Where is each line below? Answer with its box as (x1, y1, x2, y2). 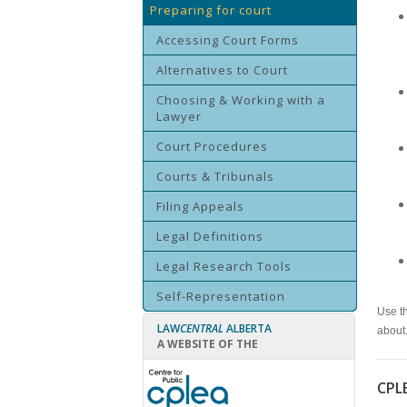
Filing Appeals (156, 198, 244, 214)
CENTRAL (180, 321, 223, 336)
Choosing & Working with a (156, 92, 325, 108)
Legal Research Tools (156, 258, 292, 274)
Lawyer (156, 108, 202, 124)
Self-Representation (156, 288, 285, 304)
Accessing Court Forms (156, 32, 299, 48)
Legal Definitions (156, 228, 263, 244)
